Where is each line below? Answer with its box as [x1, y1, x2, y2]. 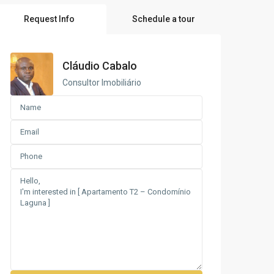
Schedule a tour [131, 14, 195, 24]
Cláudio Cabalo [62, 59, 137, 72]
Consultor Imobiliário [62, 77, 141, 87]
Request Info [23, 14, 75, 24]
